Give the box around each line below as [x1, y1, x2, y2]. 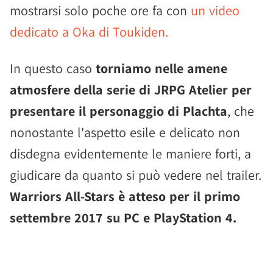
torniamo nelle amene [96, 60, 227, 77]
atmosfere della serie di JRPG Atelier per [10, 81, 252, 98]
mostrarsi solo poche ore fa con [10, 2, 191, 19]
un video [191, 2, 239, 19]
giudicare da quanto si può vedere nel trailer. [10, 166, 261, 183]
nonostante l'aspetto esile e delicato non [10, 124, 240, 141]
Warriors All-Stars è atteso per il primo [10, 188, 240, 205]
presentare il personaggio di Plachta [10, 102, 227, 119]
